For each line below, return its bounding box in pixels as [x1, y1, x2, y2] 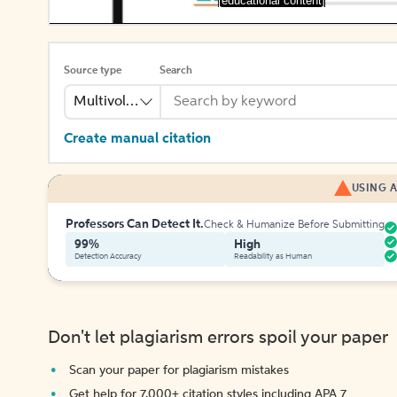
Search [160, 66, 192, 76]
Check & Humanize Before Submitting [204, 220, 385, 230]
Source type [64, 66, 121, 76]
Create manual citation [64, 132, 211, 146]
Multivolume [73, 95, 154, 109]
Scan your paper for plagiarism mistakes [69, 364, 289, 377]
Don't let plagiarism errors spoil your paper [48, 330, 388, 347]
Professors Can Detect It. [66, 218, 204, 230]
